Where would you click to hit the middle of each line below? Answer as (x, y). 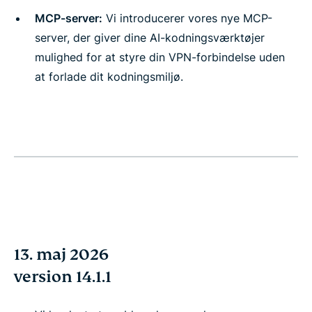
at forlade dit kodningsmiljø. (109, 77)
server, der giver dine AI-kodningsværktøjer (150, 38)
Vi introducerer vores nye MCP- (187, 18)
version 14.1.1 (63, 277)
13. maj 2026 (61, 255)
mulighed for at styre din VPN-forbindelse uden (160, 57)
